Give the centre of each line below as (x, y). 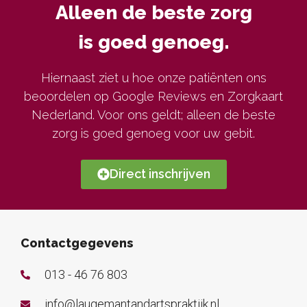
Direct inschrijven (160, 173)
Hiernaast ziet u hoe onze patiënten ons (153, 78)
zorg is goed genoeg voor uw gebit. (153, 134)
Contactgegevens (77, 243)
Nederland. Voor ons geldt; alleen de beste (153, 115)
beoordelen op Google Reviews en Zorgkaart (153, 97)
